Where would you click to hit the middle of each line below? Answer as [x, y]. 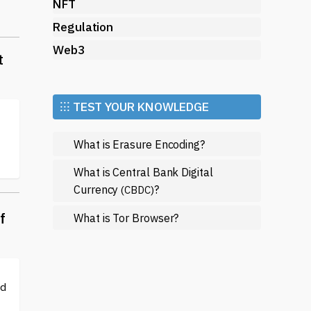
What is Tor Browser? [126, 218]
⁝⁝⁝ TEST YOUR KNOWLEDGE [135, 107]
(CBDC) [137, 190]
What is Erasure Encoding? [139, 144]
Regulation [83, 27]
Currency [98, 189]
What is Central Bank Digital [143, 172]
